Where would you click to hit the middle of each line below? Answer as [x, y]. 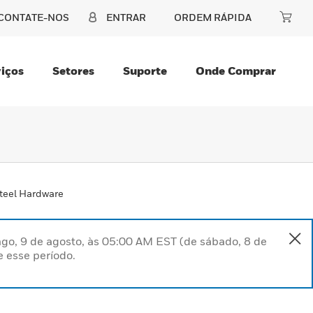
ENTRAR [126, 17]
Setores [73, 71]
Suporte [145, 71]
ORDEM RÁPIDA [213, 17]
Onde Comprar [236, 71]
